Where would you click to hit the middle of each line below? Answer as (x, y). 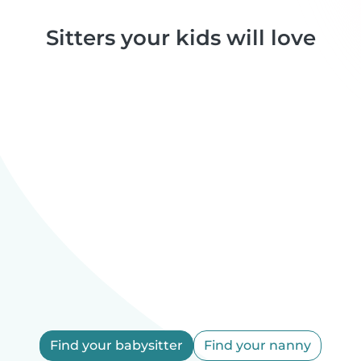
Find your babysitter (116, 345)
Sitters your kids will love (180, 37)
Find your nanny (257, 345)
